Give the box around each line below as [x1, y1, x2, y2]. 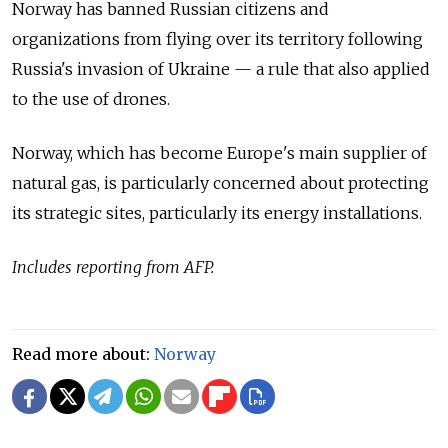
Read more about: [12, 344, 154, 365]
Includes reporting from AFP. [12, 257, 214, 278]
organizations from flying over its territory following [12, 29, 423, 50]
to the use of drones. [12, 89, 170, 110]
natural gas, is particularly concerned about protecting [12, 173, 429, 194]
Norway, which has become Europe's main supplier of [12, 143, 427, 164]
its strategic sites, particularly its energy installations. [12, 203, 426, 224]
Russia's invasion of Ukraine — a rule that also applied [12, 59, 430, 80]
